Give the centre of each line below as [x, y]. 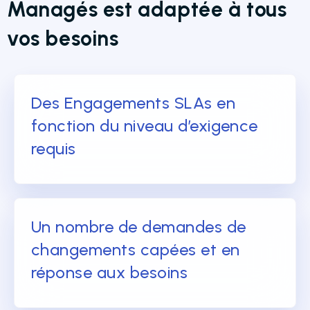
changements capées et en [136, 249]
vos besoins [63, 38]
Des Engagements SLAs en [134, 102]
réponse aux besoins [110, 272]
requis [54, 148]
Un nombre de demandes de [139, 226]
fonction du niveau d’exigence [145, 125]
